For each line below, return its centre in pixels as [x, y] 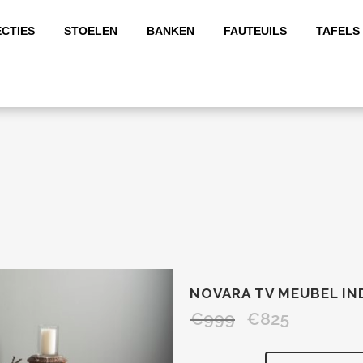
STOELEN [90, 31]
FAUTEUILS [255, 31]
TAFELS [337, 31]
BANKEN [170, 31]
